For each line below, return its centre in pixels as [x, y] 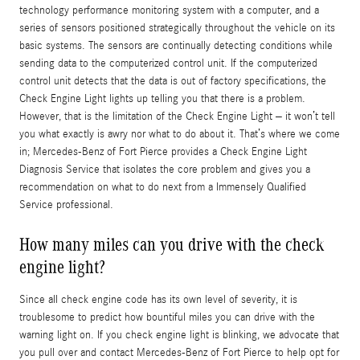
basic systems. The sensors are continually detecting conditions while [176, 45]
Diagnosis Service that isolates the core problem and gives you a [165, 169]
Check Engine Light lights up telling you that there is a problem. [162, 98]
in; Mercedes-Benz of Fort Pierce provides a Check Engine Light [163, 151]
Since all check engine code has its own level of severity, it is [158, 299]
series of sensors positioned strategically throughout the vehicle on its [177, 28]
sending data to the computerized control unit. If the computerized [168, 63]
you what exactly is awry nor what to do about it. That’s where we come [180, 134]
